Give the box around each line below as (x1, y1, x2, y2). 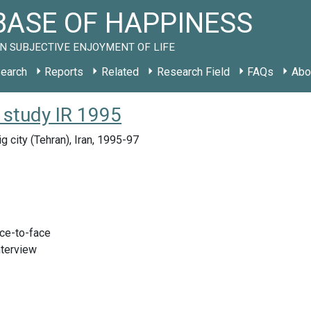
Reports (44, 65, 84, 78)
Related (101, 65, 139, 78)
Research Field (156, 65, 230, 78)
